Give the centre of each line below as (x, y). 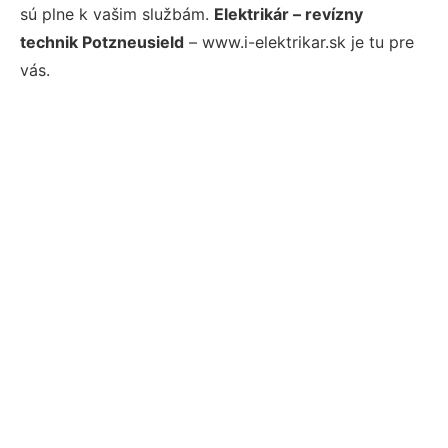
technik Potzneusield (102, 42)
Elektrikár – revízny (288, 14)
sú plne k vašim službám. (117, 14)
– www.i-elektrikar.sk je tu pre (299, 42)
